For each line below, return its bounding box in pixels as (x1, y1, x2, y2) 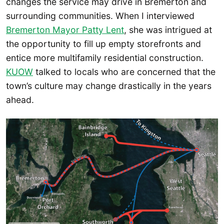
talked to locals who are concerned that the (33, 66, 215, 77)
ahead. (6, 94, 34, 105)
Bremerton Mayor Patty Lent (6, 24, 124, 35)
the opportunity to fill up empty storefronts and (6, 38, 201, 49)
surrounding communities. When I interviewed (6, 10, 194, 21)
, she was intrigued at (124, 24, 212, 35)
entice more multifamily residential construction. (6, 52, 203, 63)
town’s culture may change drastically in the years (6, 80, 211, 91)
